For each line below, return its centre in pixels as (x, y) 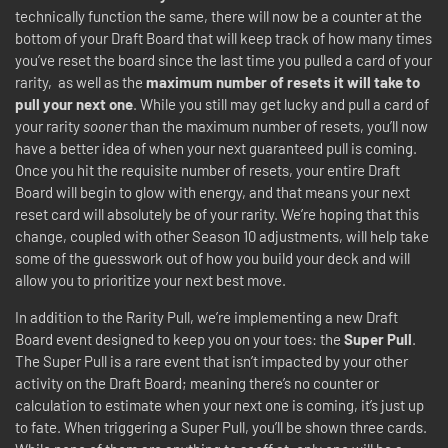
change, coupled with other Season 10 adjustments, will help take (222, 236)
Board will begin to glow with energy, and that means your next (212, 192)
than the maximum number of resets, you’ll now (277, 126)
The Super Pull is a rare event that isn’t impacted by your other (211, 361)
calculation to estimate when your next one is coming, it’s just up (219, 405)
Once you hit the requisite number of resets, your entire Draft (207, 170)
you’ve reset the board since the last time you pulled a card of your (223, 60)
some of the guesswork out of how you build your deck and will (212, 258)
